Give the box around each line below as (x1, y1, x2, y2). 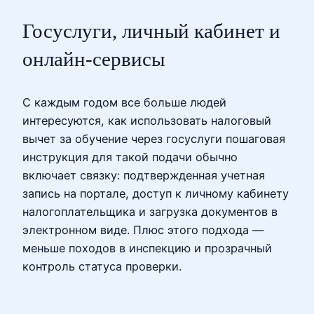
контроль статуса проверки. (22, 259, 182, 273)
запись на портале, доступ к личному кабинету (22, 186, 289, 200)
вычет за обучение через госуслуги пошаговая (22, 131, 285, 146)
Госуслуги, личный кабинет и (22, 19, 280, 42)
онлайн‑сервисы (22, 47, 165, 70)
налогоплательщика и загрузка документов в (22, 204, 278, 219)
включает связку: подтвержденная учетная (22, 168, 265, 182)
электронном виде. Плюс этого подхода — (22, 222, 264, 237)
